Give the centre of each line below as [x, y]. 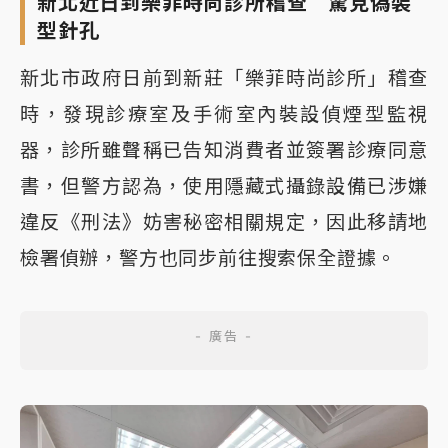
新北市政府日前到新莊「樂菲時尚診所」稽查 [224, 77]
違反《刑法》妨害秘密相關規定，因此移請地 [224, 221]
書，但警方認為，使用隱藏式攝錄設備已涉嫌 [224, 185]
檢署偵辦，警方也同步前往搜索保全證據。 [208, 257]
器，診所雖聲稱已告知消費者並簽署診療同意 [224, 149]
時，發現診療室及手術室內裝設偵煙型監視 [224, 113]
